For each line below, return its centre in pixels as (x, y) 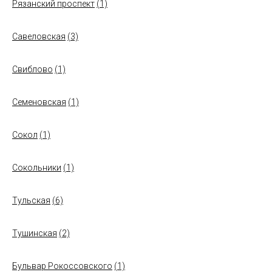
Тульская (31, 200)
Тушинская (35, 233)
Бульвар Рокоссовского (62, 266)
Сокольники (37, 168)
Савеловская (39, 36)
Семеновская (39, 102)
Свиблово (32, 69)
